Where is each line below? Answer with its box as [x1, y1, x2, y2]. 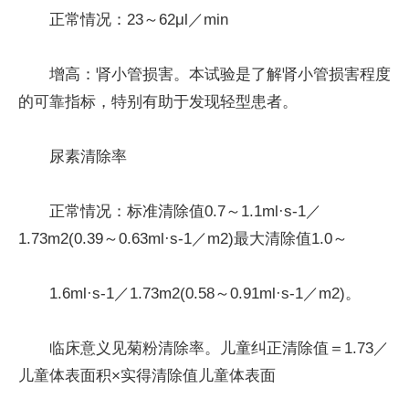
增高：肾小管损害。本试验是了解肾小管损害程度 [49, 65, 391, 83]
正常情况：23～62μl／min [49, 10, 228, 28]
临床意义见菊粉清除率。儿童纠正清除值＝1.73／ [49, 339, 389, 357]
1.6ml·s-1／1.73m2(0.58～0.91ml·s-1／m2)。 [49, 284, 361, 302]
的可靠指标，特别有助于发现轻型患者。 [18, 92, 298, 110]
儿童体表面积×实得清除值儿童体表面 [18, 366, 276, 384]
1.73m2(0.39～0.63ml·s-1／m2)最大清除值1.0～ [18, 229, 348, 247]
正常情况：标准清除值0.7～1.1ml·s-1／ [49, 202, 321, 220]
